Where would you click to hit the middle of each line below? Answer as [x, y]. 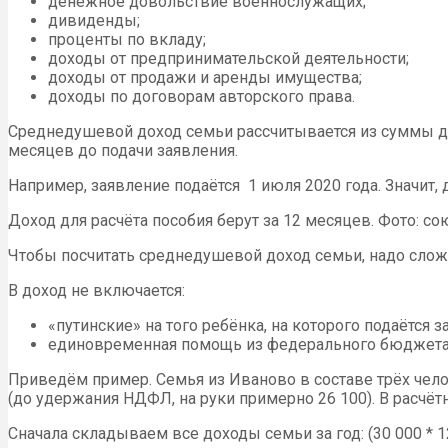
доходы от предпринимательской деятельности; [228, 58]
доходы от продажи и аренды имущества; [205, 77]
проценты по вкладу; [127, 39]
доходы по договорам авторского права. [201, 96]
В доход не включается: [96, 290]
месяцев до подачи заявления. [125, 150]
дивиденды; [94, 20]
